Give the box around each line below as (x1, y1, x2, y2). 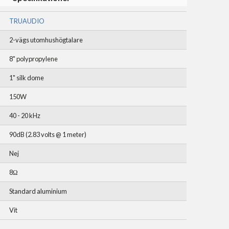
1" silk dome (9, 74, 44, 82)
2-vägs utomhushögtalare (9, 36, 83, 44)
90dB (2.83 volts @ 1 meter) (9, 130, 86, 139)
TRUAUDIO (9, 17, 44, 26)
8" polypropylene (9, 55, 58, 63)
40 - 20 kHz (9, 111, 40, 120)
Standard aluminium (9, 187, 67, 196)
